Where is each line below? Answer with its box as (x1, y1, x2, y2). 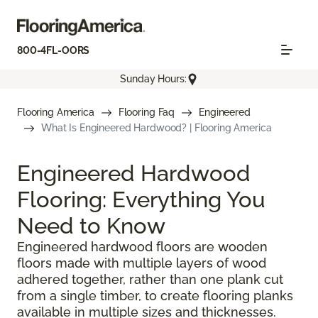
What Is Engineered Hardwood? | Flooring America (41, 121, 272, 133)
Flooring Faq (118, 106, 175, 118)
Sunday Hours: (120, 73, 187, 85)
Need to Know (17, 212, 165, 238)
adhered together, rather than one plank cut (17, 271, 283, 287)
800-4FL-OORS (17, 45, 90, 57)
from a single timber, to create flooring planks (17, 287, 293, 303)
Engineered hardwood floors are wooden (17, 238, 268, 254)
